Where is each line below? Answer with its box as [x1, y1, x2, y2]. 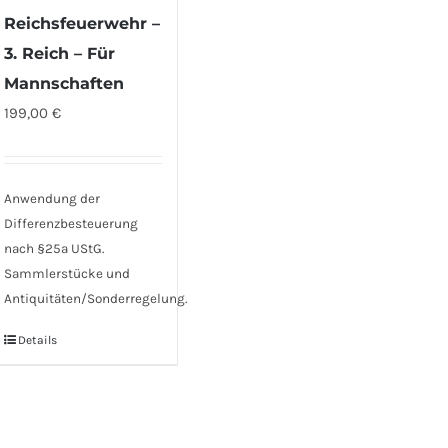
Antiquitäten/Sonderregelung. [4, 291, 188, 307]
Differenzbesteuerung [4, 216, 139, 232]
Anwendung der [4, 191, 101, 207]
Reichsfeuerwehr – [4, 14, 161, 34]
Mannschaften [4, 74, 125, 94]
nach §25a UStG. [4, 241, 105, 257]
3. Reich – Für [4, 44, 116, 64]
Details [18, 333, 58, 348]
